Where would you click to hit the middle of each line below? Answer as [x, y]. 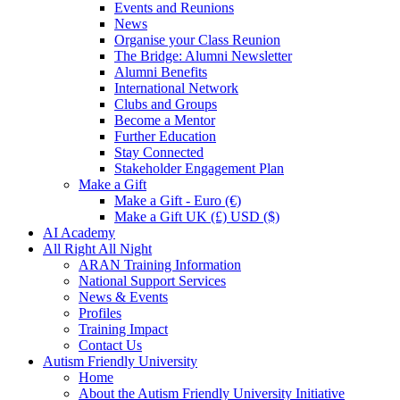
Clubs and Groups [166, 104]
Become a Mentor [165, 121]
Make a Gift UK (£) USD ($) [197, 217]
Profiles [100, 313]
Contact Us [110, 346]
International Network [176, 88]
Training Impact [123, 329]
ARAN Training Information [160, 265]
